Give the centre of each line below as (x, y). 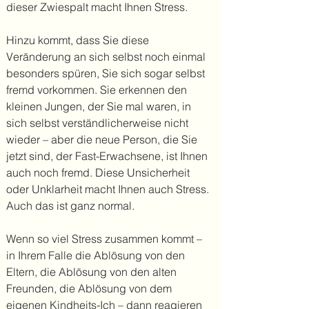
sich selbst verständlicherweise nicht (97, 123)
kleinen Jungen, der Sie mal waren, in (99, 106)
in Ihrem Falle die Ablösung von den (96, 255)
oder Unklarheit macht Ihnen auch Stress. (108, 189)
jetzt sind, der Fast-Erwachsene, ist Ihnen (107, 156)
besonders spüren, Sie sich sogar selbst (106, 73)
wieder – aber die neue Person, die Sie (102, 139)
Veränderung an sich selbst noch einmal (106, 57)
